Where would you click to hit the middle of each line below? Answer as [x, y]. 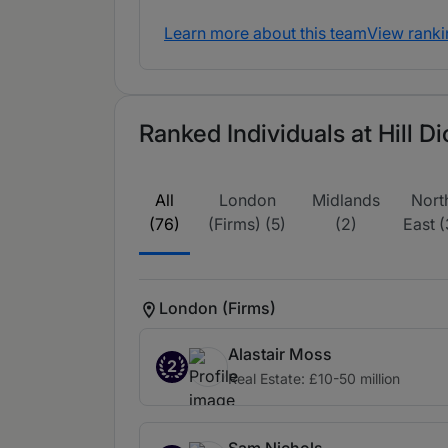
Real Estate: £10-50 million [314, 378]
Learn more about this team [265, 33]
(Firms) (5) [247, 224]
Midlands [346, 200]
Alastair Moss [280, 354]
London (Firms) [217, 307]
